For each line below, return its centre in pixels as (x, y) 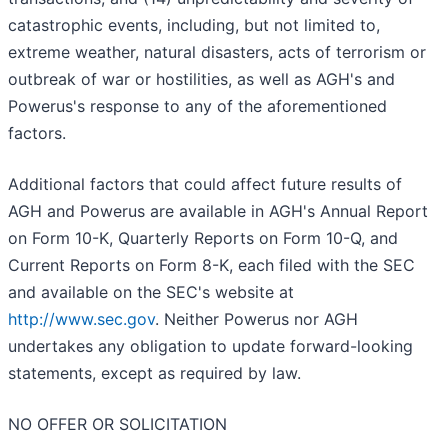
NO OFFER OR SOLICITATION (117, 424)
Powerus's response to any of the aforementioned (197, 106)
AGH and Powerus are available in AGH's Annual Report (218, 211)
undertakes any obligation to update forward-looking (210, 346)
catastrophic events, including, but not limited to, (194, 25)
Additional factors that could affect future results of (205, 184)
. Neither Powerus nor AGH (256, 319)
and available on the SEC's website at (151, 292)
